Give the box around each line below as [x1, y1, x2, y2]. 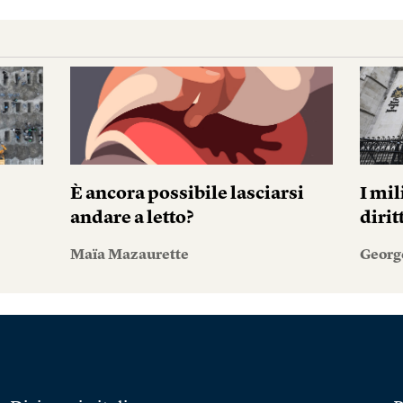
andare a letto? [69, 210, 193, 228]
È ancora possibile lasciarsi [69, 185, 304, 203]
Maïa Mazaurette [69, 248, 189, 263]
